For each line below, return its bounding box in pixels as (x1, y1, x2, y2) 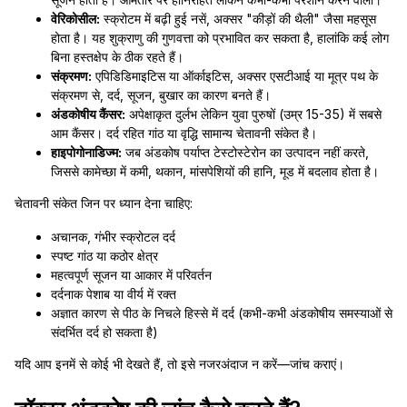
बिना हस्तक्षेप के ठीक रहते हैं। (51, 49, 184, 65)
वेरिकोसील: (51, 11, 100, 26)
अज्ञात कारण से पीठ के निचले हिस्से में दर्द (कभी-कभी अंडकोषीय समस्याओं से (51, 305, 392, 321)
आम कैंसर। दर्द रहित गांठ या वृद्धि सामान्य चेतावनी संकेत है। (51, 125, 317, 141)
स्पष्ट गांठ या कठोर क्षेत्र (51, 248, 158, 263)
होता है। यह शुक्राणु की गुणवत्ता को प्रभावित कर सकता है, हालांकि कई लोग (51, 30, 389, 45)
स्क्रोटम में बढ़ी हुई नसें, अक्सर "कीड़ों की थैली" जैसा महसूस (100, 11, 376, 26)
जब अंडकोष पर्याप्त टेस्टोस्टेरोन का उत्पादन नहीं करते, (122, 144, 369, 160)
